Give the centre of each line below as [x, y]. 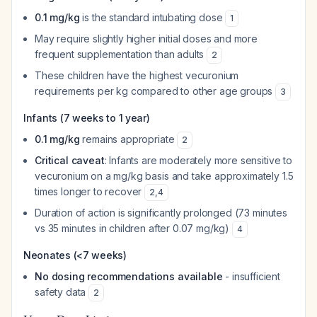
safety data [62, 292]
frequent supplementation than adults [121, 54]
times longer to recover [90, 191]
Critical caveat [70, 160]
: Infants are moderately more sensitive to [198, 160]
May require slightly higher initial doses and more [146, 39]
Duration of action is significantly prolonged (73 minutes [161, 213]
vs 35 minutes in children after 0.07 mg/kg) [133, 228]
